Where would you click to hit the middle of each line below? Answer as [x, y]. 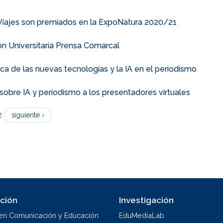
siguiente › [28, 115]
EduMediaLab [142, 215]
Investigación [146, 200]
